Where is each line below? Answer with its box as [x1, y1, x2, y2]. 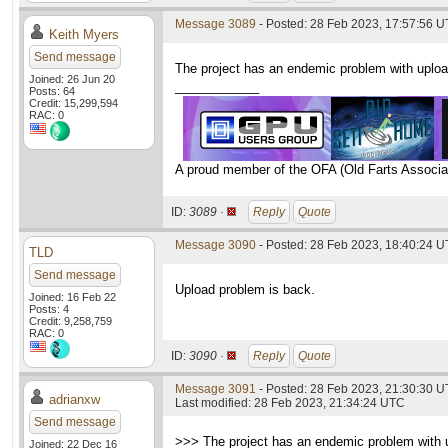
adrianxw [49, 392, 100, 407]
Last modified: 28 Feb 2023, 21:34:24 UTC [175, 396, 405, 410]
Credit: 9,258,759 [29, 315, 112, 327]
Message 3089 [175, 17, 256, 31]
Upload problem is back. [175, 282, 315, 297]
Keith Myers [49, 27, 119, 42]
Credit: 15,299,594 [29, 97, 118, 109]
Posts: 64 [29, 85, 75, 97]
